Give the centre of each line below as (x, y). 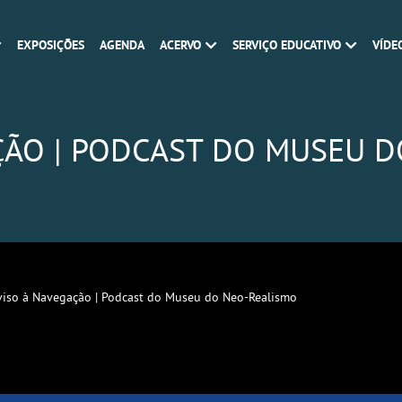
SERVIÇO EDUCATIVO (287, 45)
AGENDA (122, 45)
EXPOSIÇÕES (51, 45)
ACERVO (180, 45)
